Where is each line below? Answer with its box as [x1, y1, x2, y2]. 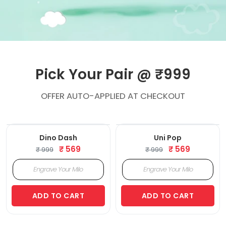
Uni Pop [154, 132, 182, 143]
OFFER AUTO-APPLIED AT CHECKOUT [41, 89, 185, 102]
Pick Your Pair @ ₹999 [35, 64, 191, 84]
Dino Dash [39, 132, 77, 143]
